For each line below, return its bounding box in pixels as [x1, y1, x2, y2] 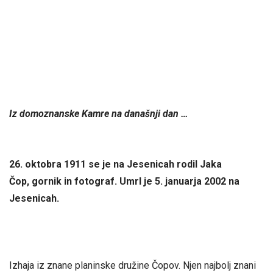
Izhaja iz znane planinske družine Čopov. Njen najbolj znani [9, 260, 256, 272]
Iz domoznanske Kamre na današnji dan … [9, 107, 188, 119]
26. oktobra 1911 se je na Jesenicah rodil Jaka [9, 158, 222, 170]
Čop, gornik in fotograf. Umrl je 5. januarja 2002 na [9, 175, 239, 187]
